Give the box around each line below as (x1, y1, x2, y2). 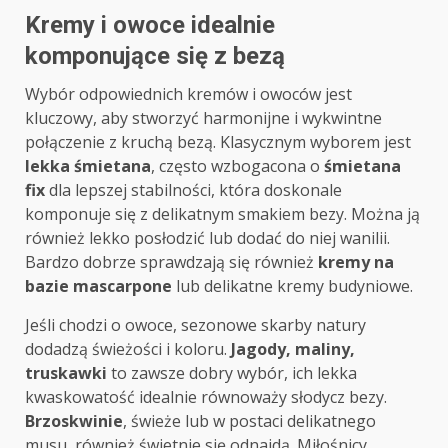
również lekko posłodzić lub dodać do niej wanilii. (25, 227, 390, 250)
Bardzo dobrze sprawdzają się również (25, 251, 318, 274)
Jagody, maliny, (231, 338, 355, 361)
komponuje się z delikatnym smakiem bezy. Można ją (25, 203, 420, 226)
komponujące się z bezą (25, 42, 285, 71)
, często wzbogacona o (151, 155, 324, 178)
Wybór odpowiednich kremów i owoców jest (25, 83, 352, 106)
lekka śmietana (25, 155, 151, 178)
